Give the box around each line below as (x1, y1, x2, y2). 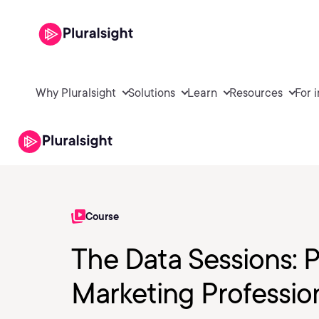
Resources (229, 85, 283, 100)
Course (85, 211, 119, 222)
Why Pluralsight (36, 85, 116, 100)
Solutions (128, 85, 175, 100)
